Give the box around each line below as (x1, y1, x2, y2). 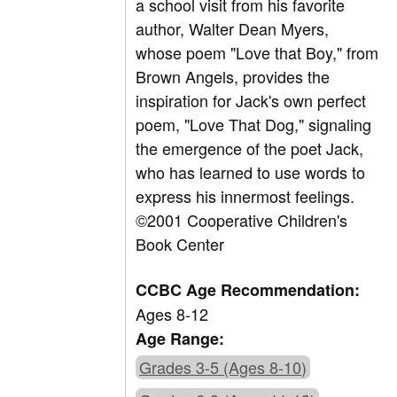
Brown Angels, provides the (136, 65, 331, 89)
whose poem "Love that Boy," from (136, 41, 379, 65)
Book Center (136, 232, 225, 256)
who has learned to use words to (136, 160, 366, 184)
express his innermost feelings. (136, 184, 355, 208)
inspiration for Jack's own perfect (136, 89, 367, 113)
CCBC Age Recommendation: (136, 278, 361, 302)
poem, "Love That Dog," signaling (136, 113, 372, 136)
